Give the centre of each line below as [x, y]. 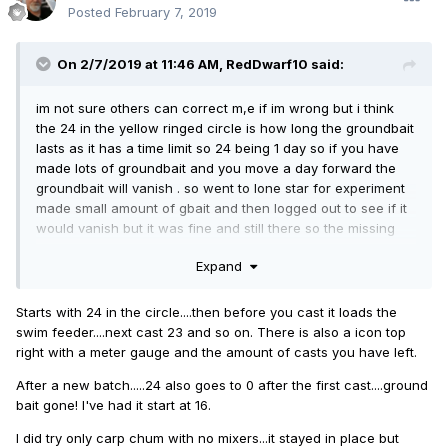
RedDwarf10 [267, 64]
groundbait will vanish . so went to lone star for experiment [220, 188]
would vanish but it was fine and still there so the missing [215, 228]
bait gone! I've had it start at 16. [113, 404]
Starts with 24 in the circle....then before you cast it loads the [206, 311]
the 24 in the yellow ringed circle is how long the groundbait [225, 128]
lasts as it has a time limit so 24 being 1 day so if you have [217, 148]
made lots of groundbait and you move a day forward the [216, 168]
